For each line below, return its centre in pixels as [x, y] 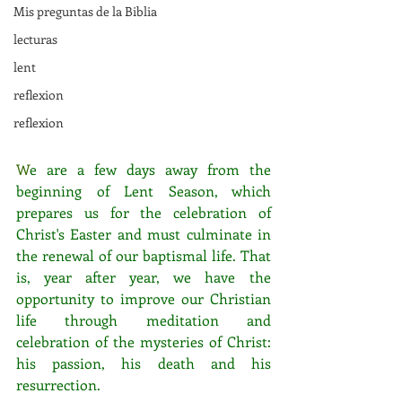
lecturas [35, 39]
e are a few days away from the [150, 169]
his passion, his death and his [144, 363]
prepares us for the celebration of [144, 212]
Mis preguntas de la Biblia [85, 11]
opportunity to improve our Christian [144, 298]
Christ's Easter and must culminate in [144, 233]
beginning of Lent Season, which [144, 190]
